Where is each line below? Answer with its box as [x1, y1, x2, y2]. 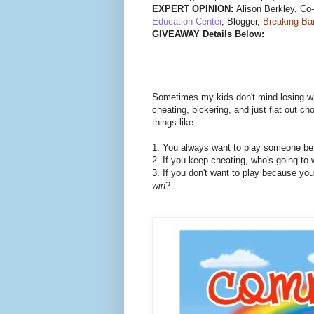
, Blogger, [221, 16, 263, 27]
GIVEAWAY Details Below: [152, 29, 264, 40]
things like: [152, 117, 196, 128]
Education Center [152, 16, 221, 27]
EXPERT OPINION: [152, 4, 236, 15]
